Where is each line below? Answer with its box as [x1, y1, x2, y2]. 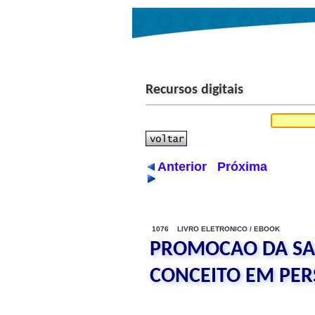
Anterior [157, 160, 207, 174]
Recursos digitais [146, 83, 243, 97]
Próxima [217, 160, 267, 174]
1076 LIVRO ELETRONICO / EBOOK [152, 225, 280, 233]
